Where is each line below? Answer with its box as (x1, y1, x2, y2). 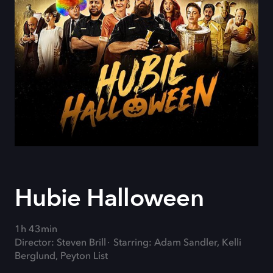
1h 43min (15, 225, 57, 235)
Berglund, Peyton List (15, 252, 108, 261)
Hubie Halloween (15, 182, 204, 215)
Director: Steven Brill (15, 238, 106, 248)
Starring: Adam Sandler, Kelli (113, 238, 241, 248)
